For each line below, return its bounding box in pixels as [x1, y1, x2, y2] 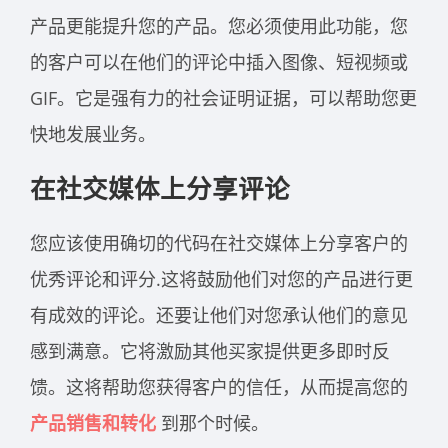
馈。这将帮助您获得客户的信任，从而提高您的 [30, 375, 408, 400]
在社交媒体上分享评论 [30, 171, 290, 206]
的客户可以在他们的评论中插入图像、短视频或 [30, 50, 408, 74]
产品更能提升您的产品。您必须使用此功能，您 [30, 14, 408, 38]
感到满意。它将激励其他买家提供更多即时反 [30, 339, 390, 364]
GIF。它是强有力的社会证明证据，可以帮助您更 [30, 86, 417, 110]
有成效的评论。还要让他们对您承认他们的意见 [30, 303, 408, 328]
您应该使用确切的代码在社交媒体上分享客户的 [30, 231, 408, 256]
